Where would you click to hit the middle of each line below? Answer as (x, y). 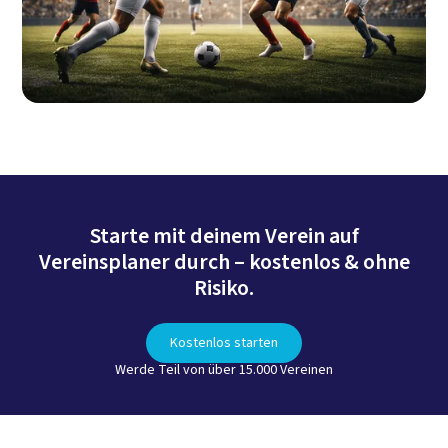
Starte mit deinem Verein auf (224, 235)
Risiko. (224, 287)
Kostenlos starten (224, 342)
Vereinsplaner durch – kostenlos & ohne (224, 261)
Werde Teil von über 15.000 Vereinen (224, 369)
